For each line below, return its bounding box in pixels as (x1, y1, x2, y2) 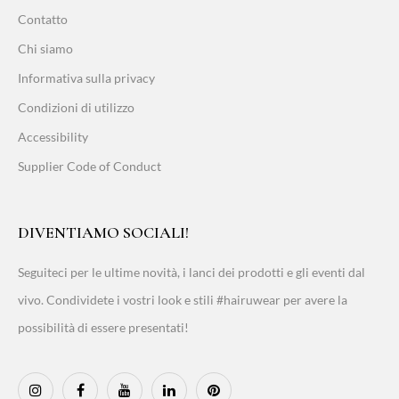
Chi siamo (18, 41, 73, 57)
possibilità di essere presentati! (18, 320, 189, 336)
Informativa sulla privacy (18, 70, 155, 86)
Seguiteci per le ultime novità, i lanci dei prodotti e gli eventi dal (18, 265, 365, 281)
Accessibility (18, 129, 88, 145)
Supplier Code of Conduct (18, 159, 161, 175)
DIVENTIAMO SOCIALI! (18, 223, 189, 243)
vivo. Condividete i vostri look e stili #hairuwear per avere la (18, 292, 347, 308)
